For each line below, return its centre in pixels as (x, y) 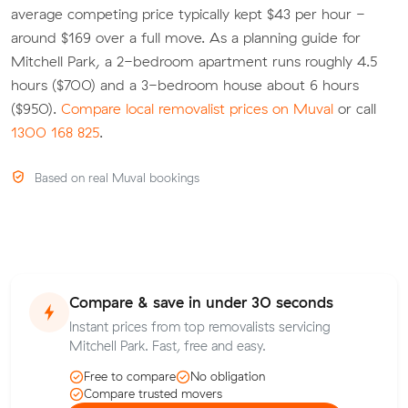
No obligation (228, 377)
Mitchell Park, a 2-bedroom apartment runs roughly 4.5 (194, 61)
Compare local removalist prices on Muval (197, 108)
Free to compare (130, 377)
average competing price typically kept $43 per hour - (188, 13)
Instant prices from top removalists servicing (200, 326)
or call (355, 108)
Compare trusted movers (153, 394)
